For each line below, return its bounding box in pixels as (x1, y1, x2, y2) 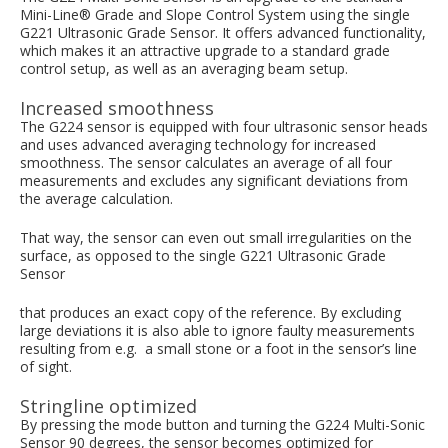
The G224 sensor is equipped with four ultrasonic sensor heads (20, 116, 428, 136)
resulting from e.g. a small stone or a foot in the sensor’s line (20, 338, 417, 358)
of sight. (20, 356, 76, 376)
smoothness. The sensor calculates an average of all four (20, 152, 392, 172)
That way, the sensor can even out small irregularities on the (20, 227, 412, 247)
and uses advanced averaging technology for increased (20, 134, 376, 154)
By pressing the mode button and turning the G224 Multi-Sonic (20, 414, 425, 434)
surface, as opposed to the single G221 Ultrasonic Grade (20, 245, 386, 265)
